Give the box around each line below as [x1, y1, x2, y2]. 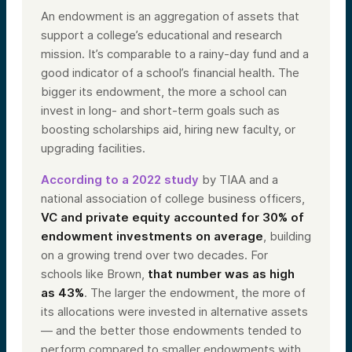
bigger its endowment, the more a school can [41, 84, 287, 100]
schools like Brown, [41, 266, 148, 282]
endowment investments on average [41, 229, 263, 244]
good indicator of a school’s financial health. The [41, 65, 299, 81]
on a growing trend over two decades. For [41, 247, 268, 263]
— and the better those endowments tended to [41, 323, 302, 339]
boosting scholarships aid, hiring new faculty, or [41, 122, 295, 137]
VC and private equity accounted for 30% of [41, 210, 304, 225]
